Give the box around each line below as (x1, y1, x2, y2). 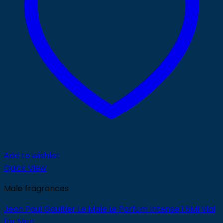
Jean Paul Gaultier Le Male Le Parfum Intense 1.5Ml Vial (4, 203, 215, 215)
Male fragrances (4, 183, 69, 194)
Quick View (4, 162, 46, 174)
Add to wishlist (4, 150, 60, 161)
